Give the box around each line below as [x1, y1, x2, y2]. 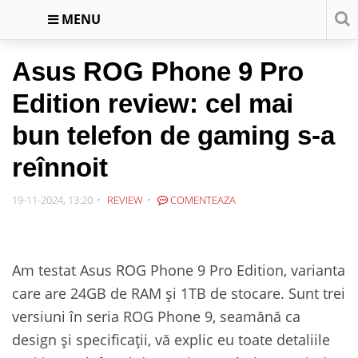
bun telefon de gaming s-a [12, 121, 335, 150]
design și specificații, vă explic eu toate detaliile [12, 329, 330, 349]
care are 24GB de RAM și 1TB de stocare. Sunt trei [12, 283, 345, 303]
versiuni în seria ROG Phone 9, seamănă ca [12, 306, 300, 326]
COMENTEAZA [168, 193, 236, 207]
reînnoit [12, 153, 108, 182]
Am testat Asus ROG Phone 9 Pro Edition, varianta [12, 260, 345, 280]
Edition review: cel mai [12, 89, 293, 118]
